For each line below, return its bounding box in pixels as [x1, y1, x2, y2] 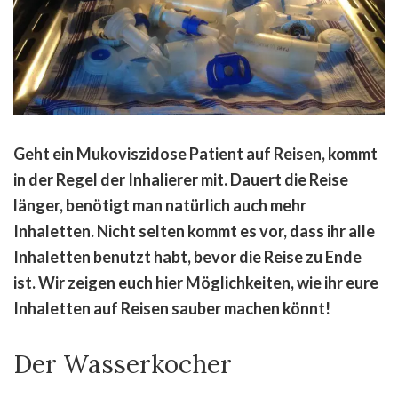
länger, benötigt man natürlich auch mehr [13, 195, 306, 215]
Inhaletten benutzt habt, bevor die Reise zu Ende [13, 246, 362, 267]
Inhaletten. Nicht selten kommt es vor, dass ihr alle [13, 220, 375, 241]
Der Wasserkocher [13, 347, 232, 380]
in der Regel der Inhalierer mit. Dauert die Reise [13, 169, 348, 189]
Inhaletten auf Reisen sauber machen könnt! [13, 298, 330, 318]
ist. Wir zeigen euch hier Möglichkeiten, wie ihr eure [13, 272, 378, 292]
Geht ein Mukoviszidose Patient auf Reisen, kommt [13, 143, 378, 163]
